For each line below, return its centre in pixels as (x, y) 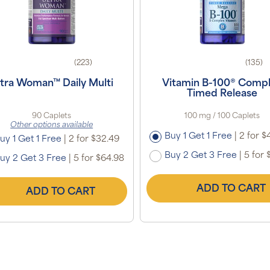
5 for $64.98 (98, 159)
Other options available (52, 125)
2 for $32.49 (93, 139)
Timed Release (222, 94)
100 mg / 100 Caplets (222, 116)
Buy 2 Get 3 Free (201, 155)
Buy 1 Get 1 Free (199, 136)
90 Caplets (52, 116)
